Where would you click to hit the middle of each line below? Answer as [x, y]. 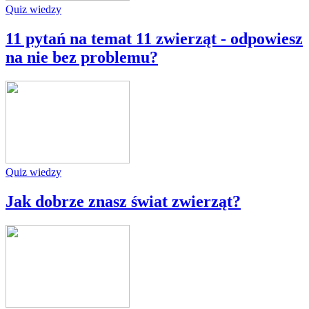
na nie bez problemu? [82, 57]
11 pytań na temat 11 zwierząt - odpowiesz [154, 38]
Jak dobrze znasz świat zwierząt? [123, 201]
